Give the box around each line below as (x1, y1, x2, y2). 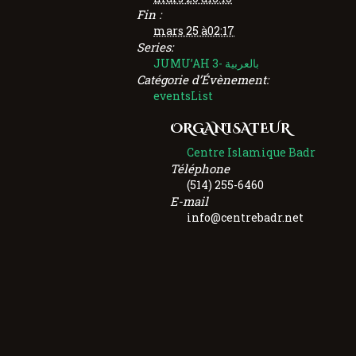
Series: (137, 38, 173, 55)
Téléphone (170, 161, 230, 177)
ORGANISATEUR (170, 119, 290, 137)
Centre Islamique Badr (187, 145, 315, 161)
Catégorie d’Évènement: (137, 71, 269, 87)
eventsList (153, 87, 213, 103)
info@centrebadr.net (187, 210, 304, 226)
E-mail (170, 193, 208, 210)
